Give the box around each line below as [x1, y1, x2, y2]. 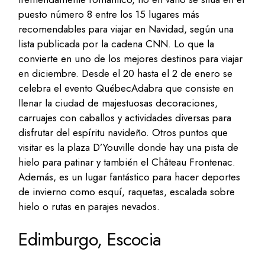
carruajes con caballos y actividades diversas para [18, 110, 232, 125]
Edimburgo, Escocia [18, 226, 161, 252]
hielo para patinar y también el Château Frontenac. [18, 154, 236, 169]
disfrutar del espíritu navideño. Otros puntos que [18, 125, 228, 140]
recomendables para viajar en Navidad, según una [18, 21, 234, 36]
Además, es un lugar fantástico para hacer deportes [18, 169, 241, 184]
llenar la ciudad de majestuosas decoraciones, [18, 95, 218, 110]
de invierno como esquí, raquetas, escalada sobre [18, 184, 235, 199]
